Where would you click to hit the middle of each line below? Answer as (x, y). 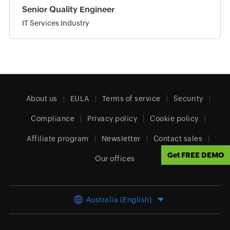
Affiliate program (58, 139)
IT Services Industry (55, 23)
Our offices (115, 159)
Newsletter (121, 139)
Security (188, 99)
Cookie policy (174, 119)
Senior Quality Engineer (68, 10)
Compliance (53, 119)
